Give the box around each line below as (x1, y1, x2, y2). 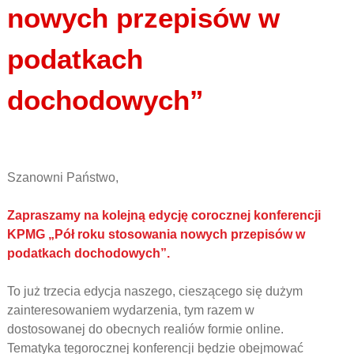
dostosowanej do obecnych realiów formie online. (6, 322, 284, 336)
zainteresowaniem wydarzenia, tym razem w (6, 303, 254, 317)
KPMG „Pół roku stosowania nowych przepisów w (6, 227, 305, 241)
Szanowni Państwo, (6, 170, 119, 184)
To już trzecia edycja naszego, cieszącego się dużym (6, 284, 303, 298)
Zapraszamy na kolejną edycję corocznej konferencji (6, 208, 321, 222)
